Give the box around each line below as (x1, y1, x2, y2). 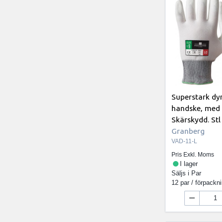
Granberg (171, 126, 205, 135)
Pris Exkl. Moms (171, 151, 215, 159)
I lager (179, 160, 198, 168)
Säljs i (171, 169, 192, 177)
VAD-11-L (171, 137, 198, 145)
